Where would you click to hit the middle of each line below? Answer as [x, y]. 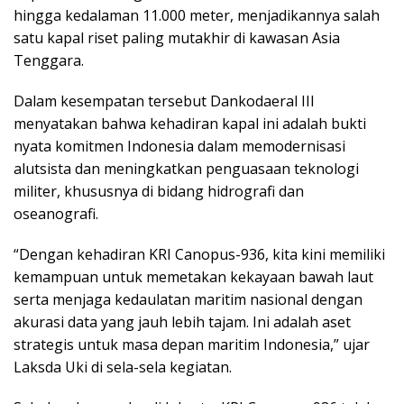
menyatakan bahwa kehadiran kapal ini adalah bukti [190, 123]
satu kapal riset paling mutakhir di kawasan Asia [177, 37]
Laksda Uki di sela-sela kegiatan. [123, 367]
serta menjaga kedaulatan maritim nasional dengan [188, 299]
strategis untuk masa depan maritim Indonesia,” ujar [192, 344]
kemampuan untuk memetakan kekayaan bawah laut [193, 276]
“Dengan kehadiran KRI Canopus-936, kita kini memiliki [199, 254]
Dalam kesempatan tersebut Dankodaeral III [164, 101]
